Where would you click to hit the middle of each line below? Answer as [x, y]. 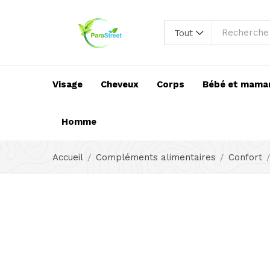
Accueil [68, 158]
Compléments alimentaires [156, 158]
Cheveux [120, 84]
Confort [245, 158]
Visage [67, 84]
